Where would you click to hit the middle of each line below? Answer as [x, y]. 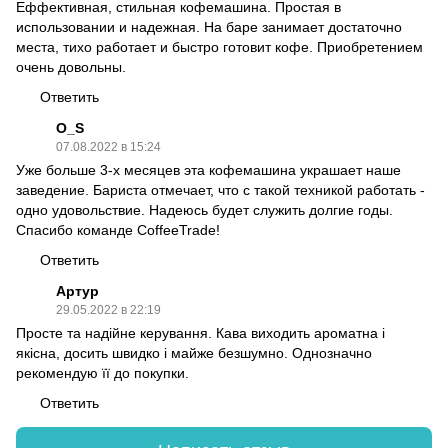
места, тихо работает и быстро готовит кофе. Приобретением [219, 47]
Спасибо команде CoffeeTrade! [118, 230]
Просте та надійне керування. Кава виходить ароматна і [200, 333]
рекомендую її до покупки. [102, 373]
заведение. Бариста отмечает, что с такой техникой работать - [220, 190]
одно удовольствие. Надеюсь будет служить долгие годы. [204, 210]
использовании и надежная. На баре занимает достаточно [209, 27]
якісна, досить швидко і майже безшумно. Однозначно [194, 353]
